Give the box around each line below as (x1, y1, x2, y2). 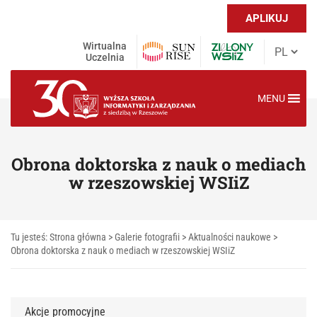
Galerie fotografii (115, 231, 180, 243)
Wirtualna (83, 40, 127, 52)
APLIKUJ (246, 12, 288, 25)
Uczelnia (85, 52, 125, 63)
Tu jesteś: (11, 231, 50, 243)
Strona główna (50, 231, 106, 243)
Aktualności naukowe (188, 231, 271, 243)
